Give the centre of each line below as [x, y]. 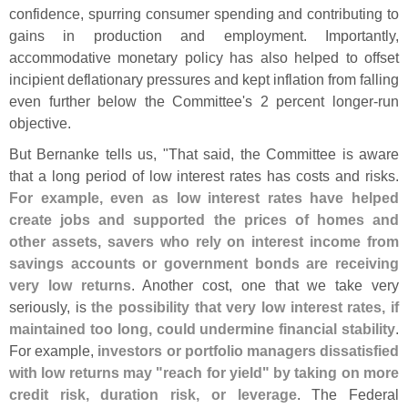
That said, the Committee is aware [284, 154]
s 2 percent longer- [312, 102]
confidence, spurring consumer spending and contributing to [204, 14]
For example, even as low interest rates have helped [204, 198]
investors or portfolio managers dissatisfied [249, 351]
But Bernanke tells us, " [89, 154]
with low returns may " [87, 373]
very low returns [70, 286]
